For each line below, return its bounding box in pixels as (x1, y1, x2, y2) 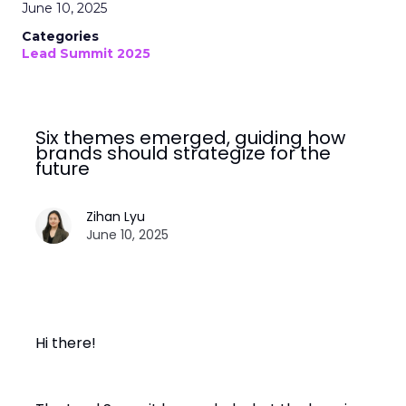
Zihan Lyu (86, 208, 145, 226)
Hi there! (35, 333, 96, 353)
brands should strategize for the (35, 140, 331, 166)
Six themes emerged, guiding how (35, 125, 345, 150)
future (35, 156, 90, 181)
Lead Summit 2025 (22, 45, 150, 62)
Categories (22, 28, 99, 44)
